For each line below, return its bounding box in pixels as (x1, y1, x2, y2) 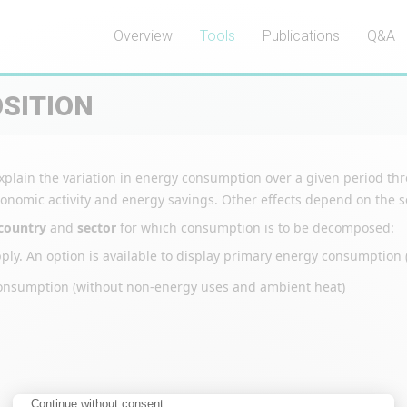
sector (77, 219, 116, 236)
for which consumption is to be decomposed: (116, 219, 394, 236)
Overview (114, 27, 173, 45)
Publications (263, 27, 340, 45)
